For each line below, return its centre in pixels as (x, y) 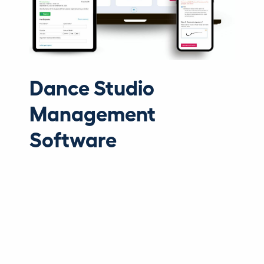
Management (93, 113)
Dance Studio (92, 87)
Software (73, 138)
